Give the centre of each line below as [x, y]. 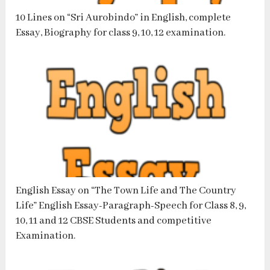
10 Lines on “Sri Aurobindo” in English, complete [124, 18]
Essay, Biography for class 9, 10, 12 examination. [121, 33]
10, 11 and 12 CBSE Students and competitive [114, 221]
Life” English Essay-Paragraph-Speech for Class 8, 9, [131, 206]
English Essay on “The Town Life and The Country [126, 191]
